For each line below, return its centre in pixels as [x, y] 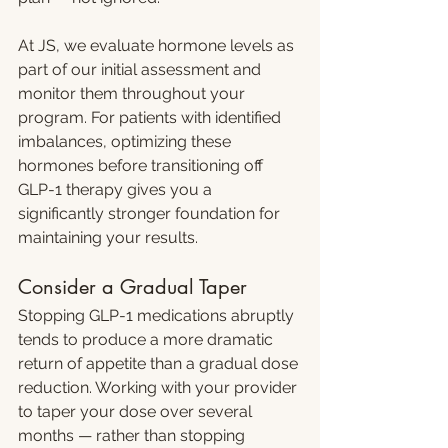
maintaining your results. [108, 237]
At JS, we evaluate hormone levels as [158, 45]
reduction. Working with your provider [159, 387]
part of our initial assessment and [141, 69]
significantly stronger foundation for [151, 213]
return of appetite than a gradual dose [160, 363]
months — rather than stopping [133, 435]
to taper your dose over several [137, 411]
